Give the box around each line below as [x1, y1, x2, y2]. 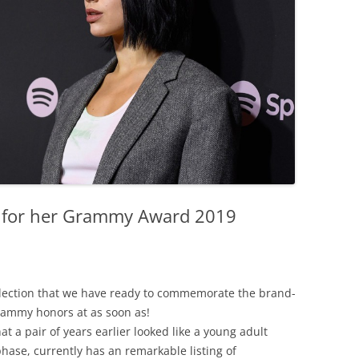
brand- [259, 285, 296, 301]
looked [134, 324, 169, 340]
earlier [95, 324, 131, 340]
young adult [204, 324, 268, 340]
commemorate [157, 285, 235, 301]
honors [36, 305, 74, 321]
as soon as [91, 305, 147, 321]
